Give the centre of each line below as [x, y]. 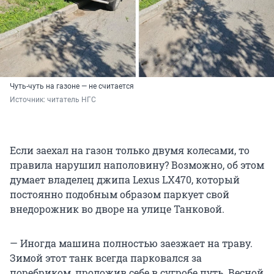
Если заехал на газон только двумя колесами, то [130, 150]
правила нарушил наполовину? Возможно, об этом [137, 165]
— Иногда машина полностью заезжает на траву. [131, 243]
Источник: [28, 100]
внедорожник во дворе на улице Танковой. [117, 209]
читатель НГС [72, 100]
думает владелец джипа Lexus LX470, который [125, 180]
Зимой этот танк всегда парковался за [106, 258]
